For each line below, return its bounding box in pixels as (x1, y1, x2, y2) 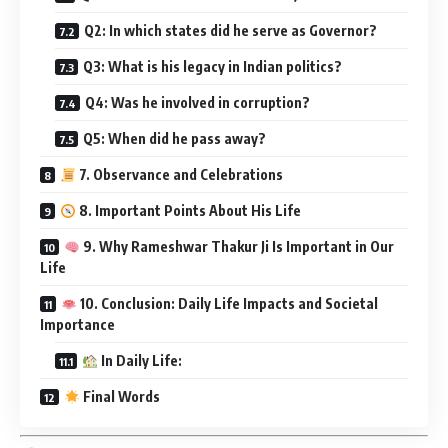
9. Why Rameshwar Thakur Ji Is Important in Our (79, 238, 394, 256)
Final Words (79, 388, 160, 406)
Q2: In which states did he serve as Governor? (84, 22, 377, 40)
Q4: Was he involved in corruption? (85, 94, 310, 112)
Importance (40, 316, 115, 334)
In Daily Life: (97, 352, 182, 370)
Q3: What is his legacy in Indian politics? (83, 58, 342, 76)
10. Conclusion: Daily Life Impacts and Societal (76, 295, 378, 313)
